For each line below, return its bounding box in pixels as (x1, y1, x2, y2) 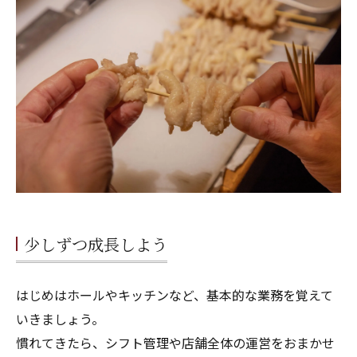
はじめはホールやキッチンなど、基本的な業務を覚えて (16, 285, 333, 305)
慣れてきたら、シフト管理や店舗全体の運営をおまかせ (16, 333, 335, 353)
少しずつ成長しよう (24, 233, 167, 257)
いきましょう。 (16, 309, 104, 329)
